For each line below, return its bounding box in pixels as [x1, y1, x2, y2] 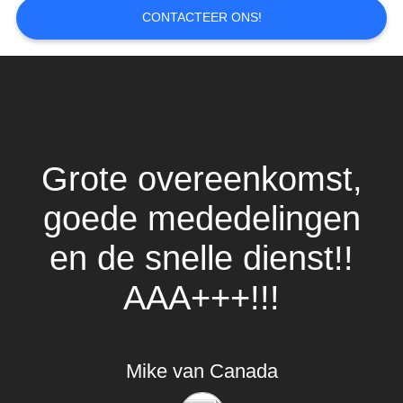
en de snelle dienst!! [49, 238, 354, 278]
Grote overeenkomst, [40, 159, 363, 199]
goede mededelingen [42, 199, 361, 238]
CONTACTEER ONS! [141, 10, 262, 25]
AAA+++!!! [123, 278, 280, 318]
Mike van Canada [125, 361, 278, 383]
